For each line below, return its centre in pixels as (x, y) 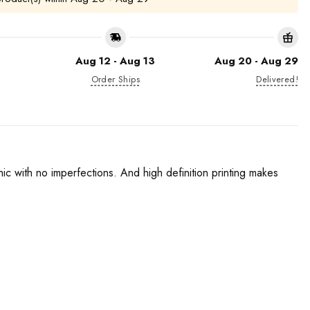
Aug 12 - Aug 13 (116, 61)
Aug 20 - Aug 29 (256, 61)
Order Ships (115, 80)
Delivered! (277, 80)
